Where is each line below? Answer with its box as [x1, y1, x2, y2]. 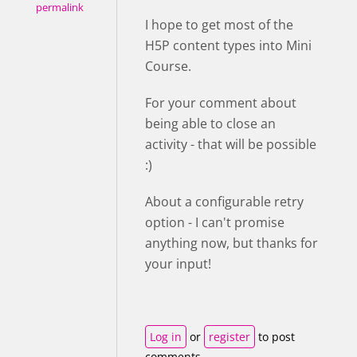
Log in [150, 329, 182, 344]
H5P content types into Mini [145, 37, 312, 54]
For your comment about [145, 94, 296, 112]
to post [255, 329, 295, 344]
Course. [145, 57, 191, 75]
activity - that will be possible [145, 135, 316, 153]
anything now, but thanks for [145, 234, 318, 252]
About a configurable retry [145, 193, 304, 210]
